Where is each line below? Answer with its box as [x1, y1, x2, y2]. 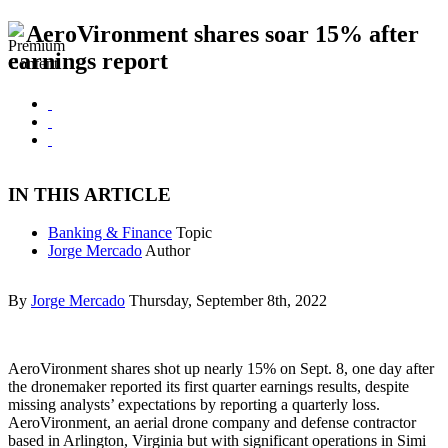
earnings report [8, 48, 168, 74]
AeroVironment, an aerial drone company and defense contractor [8, 414, 416, 432]
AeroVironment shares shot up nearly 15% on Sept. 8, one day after [8, 360, 434, 378]
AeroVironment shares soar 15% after [26, 21, 419, 47]
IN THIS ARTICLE [8, 183, 171, 205]
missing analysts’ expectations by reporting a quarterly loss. [8, 396, 380, 414]
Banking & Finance [48, 224, 172, 242]
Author [145, 242, 190, 260]
